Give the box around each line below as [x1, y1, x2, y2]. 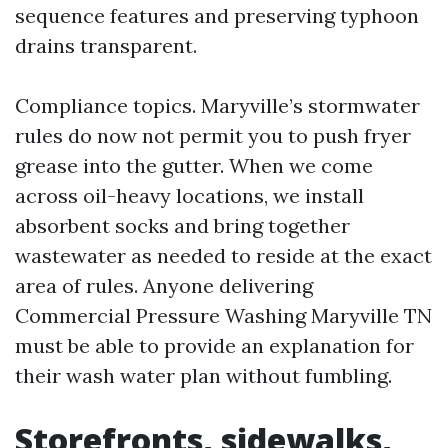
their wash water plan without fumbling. [15, 363, 392, 388]
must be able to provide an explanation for [15, 333, 414, 358]
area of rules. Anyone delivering [15, 273, 313, 298]
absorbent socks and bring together [15, 213, 350, 238]
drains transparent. [15, 33, 197, 58]
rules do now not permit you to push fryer [15, 123, 411, 148]
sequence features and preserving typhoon [15, 3, 419, 28]
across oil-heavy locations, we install [15, 183, 364, 208]
